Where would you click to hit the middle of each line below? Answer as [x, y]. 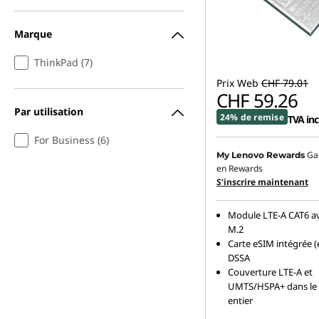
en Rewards [240, 168]
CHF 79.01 [285, 83]
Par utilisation [49, 111]
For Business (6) [72, 140]
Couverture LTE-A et [270, 272]
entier [240, 300]
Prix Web [237, 83]
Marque [33, 33]
